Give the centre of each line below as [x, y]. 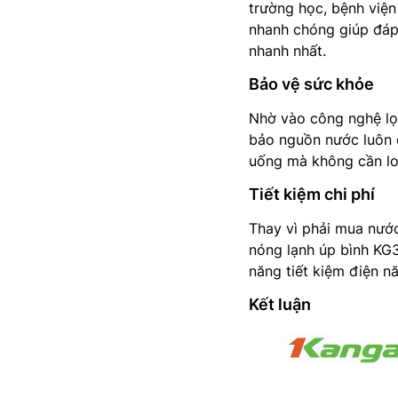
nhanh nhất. [287, 51]
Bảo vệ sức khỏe [311, 84]
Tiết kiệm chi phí [312, 194]
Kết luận [280, 304]
